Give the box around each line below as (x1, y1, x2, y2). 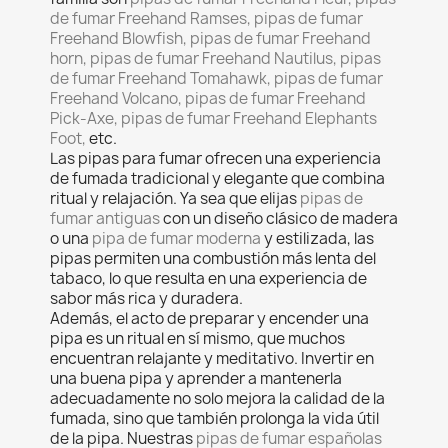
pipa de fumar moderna (92, 228, 261, 249)
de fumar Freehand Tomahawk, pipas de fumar (50, 68, 383, 89)
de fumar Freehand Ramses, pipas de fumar (50, 8, 363, 29)
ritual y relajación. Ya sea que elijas (50, 188, 300, 209)
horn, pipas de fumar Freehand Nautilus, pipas (50, 48, 381, 69)
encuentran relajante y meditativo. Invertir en (50, 348, 374, 369)
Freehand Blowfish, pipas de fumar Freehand (50, 28, 371, 49)
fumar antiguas (50, 208, 163, 229)
